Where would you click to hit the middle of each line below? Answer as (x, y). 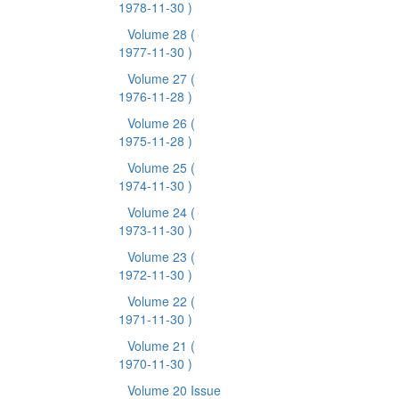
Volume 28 (159, 34)
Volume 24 (159, 212)
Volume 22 (159, 301)
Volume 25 (159, 167)
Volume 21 (159, 346)
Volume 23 (159, 256)
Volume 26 (159, 123)
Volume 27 (159, 78)
